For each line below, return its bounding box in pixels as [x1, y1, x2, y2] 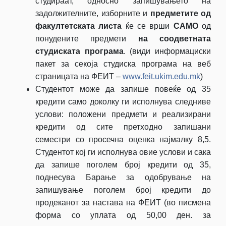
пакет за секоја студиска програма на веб [35, 59, 211, 68]
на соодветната [138, 34, 211, 43]
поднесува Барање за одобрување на [35, 173, 211, 182]
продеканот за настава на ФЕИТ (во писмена [35, 198, 211, 207]
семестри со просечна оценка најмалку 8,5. [35, 135, 211, 144]
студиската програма [35, 46, 124, 55]
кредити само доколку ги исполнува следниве [35, 97, 211, 106]
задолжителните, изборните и [35, 9, 150, 18]
